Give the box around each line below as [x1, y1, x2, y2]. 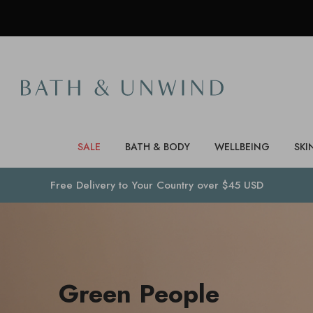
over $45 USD [193, 177, 263, 193]
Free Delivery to [50, 177, 131, 193]
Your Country [131, 177, 194, 193]
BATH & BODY [124, 140, 190, 154]
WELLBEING [214, 140, 270, 154]
